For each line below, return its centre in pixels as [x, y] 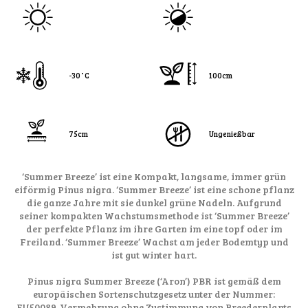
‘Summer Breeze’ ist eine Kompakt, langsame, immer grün [154, 177]
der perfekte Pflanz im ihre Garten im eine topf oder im [154, 229]
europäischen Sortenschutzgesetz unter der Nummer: [154, 294]
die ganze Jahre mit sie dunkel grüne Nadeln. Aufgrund [154, 203]
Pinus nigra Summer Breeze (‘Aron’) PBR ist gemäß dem [154, 281]
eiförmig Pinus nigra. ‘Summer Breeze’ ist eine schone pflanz [154, 190]
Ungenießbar [232, 134]
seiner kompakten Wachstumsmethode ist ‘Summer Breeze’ [154, 216]
